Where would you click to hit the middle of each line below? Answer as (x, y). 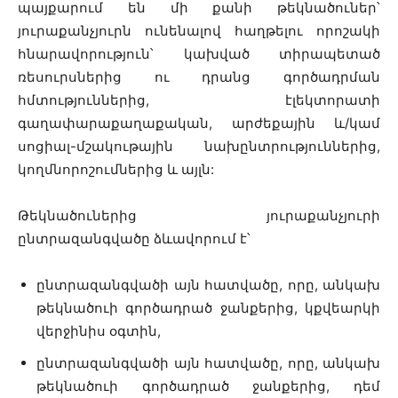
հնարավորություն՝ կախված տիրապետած (199, 54)
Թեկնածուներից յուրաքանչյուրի (199, 215)
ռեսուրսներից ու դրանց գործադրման (199, 77)
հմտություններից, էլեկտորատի (199, 100)
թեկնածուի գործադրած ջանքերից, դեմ (208, 386)
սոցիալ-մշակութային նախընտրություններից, (199, 146)
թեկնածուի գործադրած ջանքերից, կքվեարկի (208, 308)
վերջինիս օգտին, (99, 331)
